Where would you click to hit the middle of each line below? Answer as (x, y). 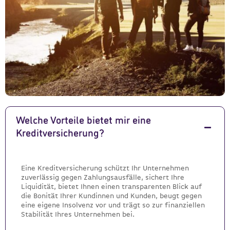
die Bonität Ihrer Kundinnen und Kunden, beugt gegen (111, 196)
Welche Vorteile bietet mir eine (83, 121)
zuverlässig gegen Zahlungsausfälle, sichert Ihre (103, 177)
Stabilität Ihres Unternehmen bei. (78, 214)
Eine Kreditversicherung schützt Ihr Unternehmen (105, 168)
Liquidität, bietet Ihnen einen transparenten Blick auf (111, 187)
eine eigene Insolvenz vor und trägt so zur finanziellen (113, 205)
